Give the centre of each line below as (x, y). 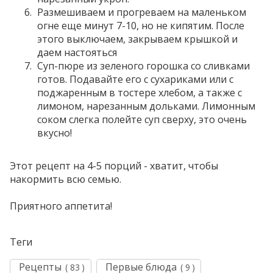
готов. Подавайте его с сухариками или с (135, 80)
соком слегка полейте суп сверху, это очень (142, 120)
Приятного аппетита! (61, 206)
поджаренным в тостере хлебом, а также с (140, 93)
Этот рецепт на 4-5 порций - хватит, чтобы (114, 166)
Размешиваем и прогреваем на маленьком (142, 12)
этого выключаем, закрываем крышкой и (137, 39)
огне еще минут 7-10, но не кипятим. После (141, 26)
